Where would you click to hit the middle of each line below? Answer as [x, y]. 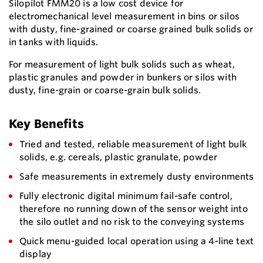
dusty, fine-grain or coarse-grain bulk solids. [105, 90]
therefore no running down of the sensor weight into [134, 209]
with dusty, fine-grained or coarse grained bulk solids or [131, 29]
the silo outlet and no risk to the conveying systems [132, 222]
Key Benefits [46, 124]
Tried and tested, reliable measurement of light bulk [133, 144]
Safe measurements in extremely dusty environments [137, 177]
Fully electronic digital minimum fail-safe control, [126, 196]
